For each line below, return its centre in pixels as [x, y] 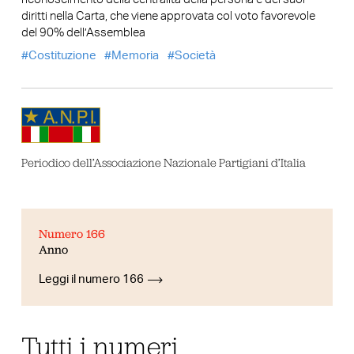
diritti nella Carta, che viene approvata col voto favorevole [168, 17]
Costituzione [62, 55]
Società [195, 55]
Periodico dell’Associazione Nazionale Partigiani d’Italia [163, 162]
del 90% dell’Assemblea [83, 33]
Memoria [136, 55]
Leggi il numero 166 [92, 280]
